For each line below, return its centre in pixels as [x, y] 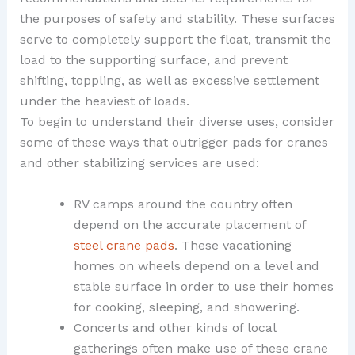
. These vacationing [233, 245]
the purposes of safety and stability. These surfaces [177, 19]
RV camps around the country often [183, 204]
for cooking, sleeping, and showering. [186, 307]
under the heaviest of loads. [104, 101]
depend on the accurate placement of [189, 224]
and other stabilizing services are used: [139, 163]
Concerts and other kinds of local [174, 327]
